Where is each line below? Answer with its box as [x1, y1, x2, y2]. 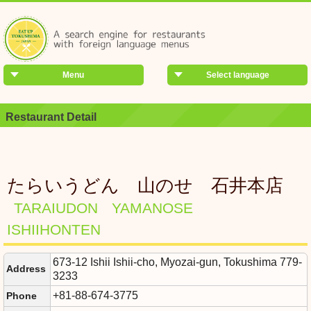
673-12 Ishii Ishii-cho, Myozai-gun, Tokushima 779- [53, 256, 302, 268]
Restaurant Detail [6, 111, 96, 123]
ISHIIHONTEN [7, 221, 101, 237]
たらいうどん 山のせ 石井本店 [7, 175, 283, 196]
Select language [205, 70, 269, 80]
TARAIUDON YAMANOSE [14, 200, 208, 216]
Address [6, 263, 46, 274]
